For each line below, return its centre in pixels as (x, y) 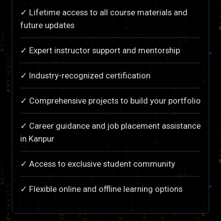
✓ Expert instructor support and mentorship (100, 50)
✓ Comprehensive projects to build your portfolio (110, 100)
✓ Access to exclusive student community (98, 164)
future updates (47, 25)
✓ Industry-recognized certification (85, 75)
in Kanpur (37, 138)
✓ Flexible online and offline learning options (101, 189)
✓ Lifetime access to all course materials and (104, 12)
